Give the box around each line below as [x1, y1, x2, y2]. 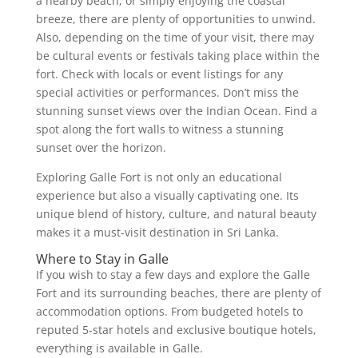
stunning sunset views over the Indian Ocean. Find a [35, 102, 317, 118]
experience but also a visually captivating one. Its [35, 187, 299, 203]
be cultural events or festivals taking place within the [35, 47, 320, 63]
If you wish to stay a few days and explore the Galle [35, 266, 310, 282]
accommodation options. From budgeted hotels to [35, 303, 303, 319]
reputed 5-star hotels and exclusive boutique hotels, [35, 321, 316, 337]
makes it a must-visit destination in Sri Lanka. [35, 224, 279, 240]
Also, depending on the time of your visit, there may [35, 29, 314, 45]
